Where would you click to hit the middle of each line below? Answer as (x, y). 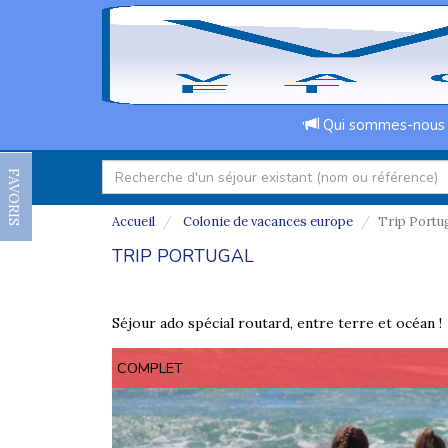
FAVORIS (14, 197)
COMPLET (150, 368)
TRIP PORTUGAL (183, 256)
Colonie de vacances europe (266, 221)
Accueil (133, 221)
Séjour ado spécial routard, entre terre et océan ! (277, 323)
